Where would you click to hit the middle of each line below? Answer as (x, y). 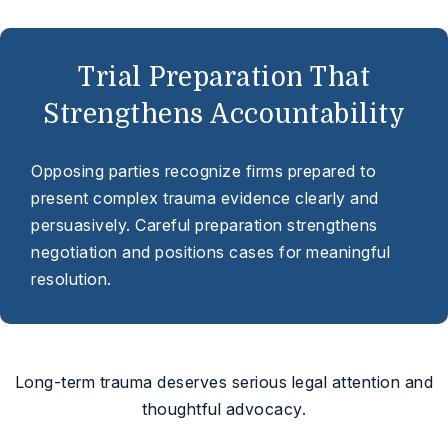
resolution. (71, 279)
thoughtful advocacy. (224, 409)
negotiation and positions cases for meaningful (211, 252)
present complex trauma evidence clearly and (205, 198)
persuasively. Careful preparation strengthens (204, 225)
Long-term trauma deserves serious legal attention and (224, 382)
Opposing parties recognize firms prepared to (204, 171)
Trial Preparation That (224, 77)
